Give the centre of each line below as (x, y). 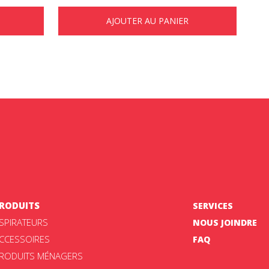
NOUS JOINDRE (225, 222)
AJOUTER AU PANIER (147, 20)
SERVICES (213, 206)
